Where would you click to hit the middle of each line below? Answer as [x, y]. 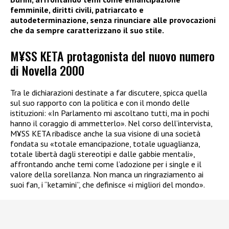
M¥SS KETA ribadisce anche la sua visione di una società [105, 133]
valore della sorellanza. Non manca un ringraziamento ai [107, 174]
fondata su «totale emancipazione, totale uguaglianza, [105, 143]
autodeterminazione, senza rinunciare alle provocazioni [113, 20]
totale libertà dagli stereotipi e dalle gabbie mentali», [102, 154]
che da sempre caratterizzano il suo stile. [87, 30]
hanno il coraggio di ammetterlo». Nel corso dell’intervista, [111, 123]
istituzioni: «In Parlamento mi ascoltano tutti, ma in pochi [110, 113]
